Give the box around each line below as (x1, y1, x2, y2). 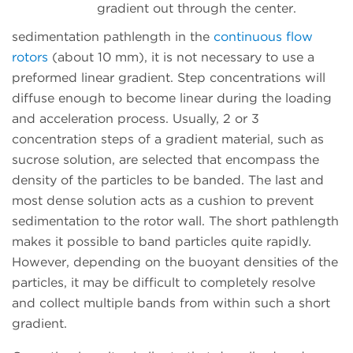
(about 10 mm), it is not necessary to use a (52, 50, 314, 65)
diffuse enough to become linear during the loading (12, 91, 332, 106)
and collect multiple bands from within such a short (12, 295, 330, 311)
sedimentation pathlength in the (12, 29, 214, 45)
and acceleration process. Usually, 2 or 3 (12, 111, 259, 127)
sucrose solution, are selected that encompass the (12, 152, 319, 168)
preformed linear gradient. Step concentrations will (12, 70, 325, 86)
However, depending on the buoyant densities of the (12, 255, 338, 270)
